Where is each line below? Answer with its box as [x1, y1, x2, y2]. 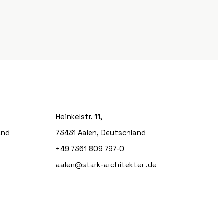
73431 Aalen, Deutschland [55, 128, 145, 137]
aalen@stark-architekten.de [55, 160, 157, 169]
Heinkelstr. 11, [55, 112, 102, 121]
